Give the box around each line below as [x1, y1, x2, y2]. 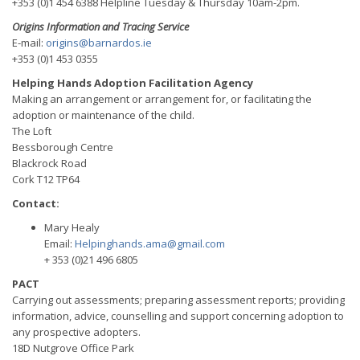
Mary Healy [44, 220, 100, 235]
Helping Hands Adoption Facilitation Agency [12, 76, 253, 90]
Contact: [12, 196, 59, 211]
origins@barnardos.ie [46, 35, 152, 50]
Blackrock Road [12, 156, 87, 170]
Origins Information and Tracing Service [12, 19, 189, 34]
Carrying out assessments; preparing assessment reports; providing [12, 292, 345, 307]
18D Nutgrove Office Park [12, 341, 134, 355]
